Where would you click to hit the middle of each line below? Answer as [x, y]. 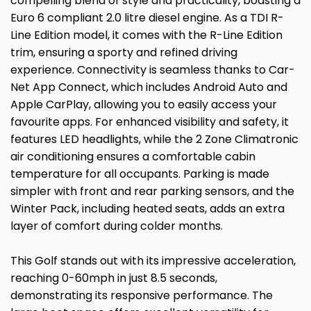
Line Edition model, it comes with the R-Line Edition [146, 35]
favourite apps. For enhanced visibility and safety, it [150, 122]
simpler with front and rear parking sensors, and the [152, 192]
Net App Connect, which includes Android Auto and [149, 87]
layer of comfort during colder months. [117, 226]
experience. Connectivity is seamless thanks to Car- [153, 70]
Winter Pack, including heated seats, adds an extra [148, 209]
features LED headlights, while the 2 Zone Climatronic [154, 140]
